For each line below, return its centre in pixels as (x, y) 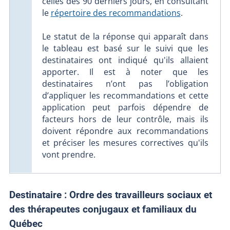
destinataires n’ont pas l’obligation (125, 84)
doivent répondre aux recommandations (125, 131)
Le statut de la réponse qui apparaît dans (125, 37)
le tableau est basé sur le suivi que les (125, 49)
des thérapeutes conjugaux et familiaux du (103, 209)
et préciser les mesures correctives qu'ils (125, 143)
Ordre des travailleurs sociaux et (139, 195)
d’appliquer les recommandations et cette (125, 96)
